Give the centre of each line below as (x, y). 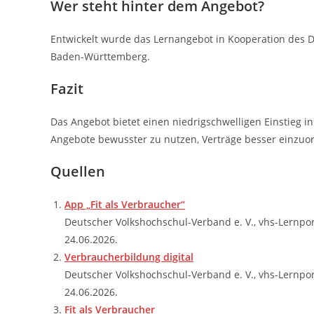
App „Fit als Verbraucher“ (125, 204)
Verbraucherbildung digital (129, 257)
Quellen (78, 171)
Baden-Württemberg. (100, 56)
